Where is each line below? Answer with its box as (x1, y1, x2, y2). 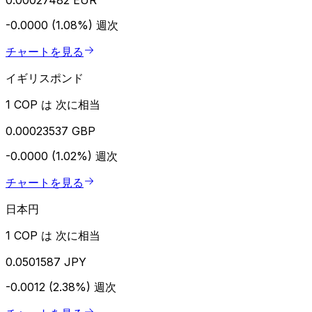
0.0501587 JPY (6, 254, 86, 269)
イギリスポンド (6, 70, 84, 85)
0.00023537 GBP (6, 123, 95, 138)
